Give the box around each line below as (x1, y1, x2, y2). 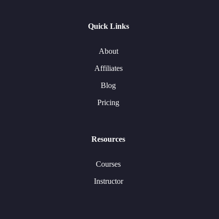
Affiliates (94, 64, 123, 72)
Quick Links (88, 22, 129, 30)
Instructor (93, 177, 123, 185)
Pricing (97, 98, 119, 107)
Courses (96, 160, 121, 168)
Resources (91, 135, 125, 143)
